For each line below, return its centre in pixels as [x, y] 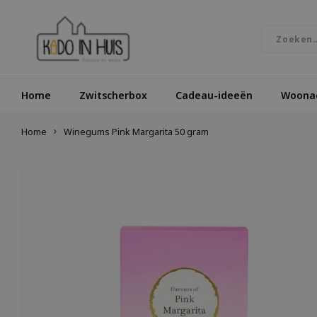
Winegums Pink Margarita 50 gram [136, 132]
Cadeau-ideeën [214, 95]
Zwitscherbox [113, 95]
